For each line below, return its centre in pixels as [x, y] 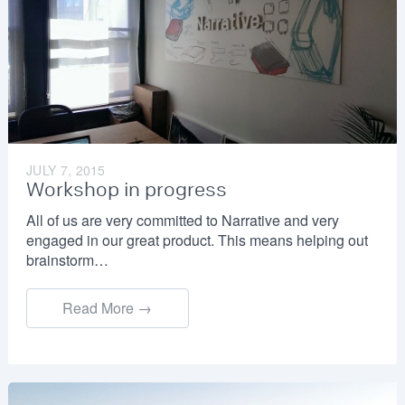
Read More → [108, 307]
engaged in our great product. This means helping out [197, 240]
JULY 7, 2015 [66, 170]
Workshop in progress [126, 189]
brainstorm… [67, 259]
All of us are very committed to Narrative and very [182, 220]
